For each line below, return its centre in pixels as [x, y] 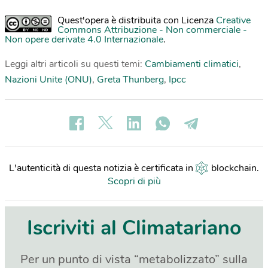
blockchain [234, 168]
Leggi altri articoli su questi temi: [75, 64]
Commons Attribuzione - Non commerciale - [152, 30]
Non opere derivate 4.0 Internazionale [84, 40]
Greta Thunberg [130, 80]
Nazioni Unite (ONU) [48, 80]
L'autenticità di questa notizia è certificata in [102, 168]
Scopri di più [134, 182]
